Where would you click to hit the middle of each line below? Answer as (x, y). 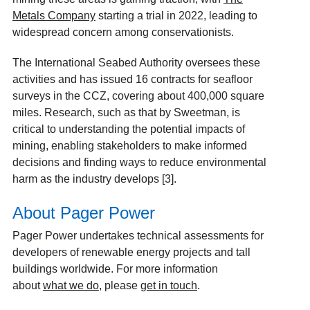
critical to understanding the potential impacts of (128, 129)
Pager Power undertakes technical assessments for (138, 236)
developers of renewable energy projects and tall (131, 253)
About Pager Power (83, 213)
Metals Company (54, 16)
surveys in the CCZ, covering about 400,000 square (138, 96)
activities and (44, 80)
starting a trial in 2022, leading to (176, 16)
